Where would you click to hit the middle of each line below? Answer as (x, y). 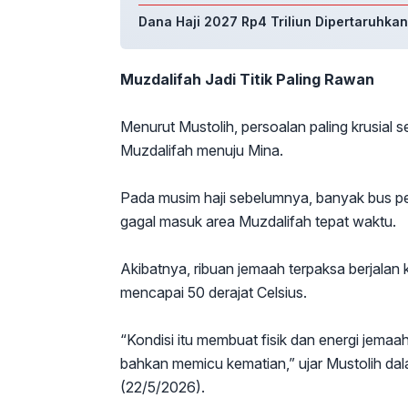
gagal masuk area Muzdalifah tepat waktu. (258, 222)
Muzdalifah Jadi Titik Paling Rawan (247, 80)
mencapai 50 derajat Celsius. (214, 293)
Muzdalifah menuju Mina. (202, 151)
